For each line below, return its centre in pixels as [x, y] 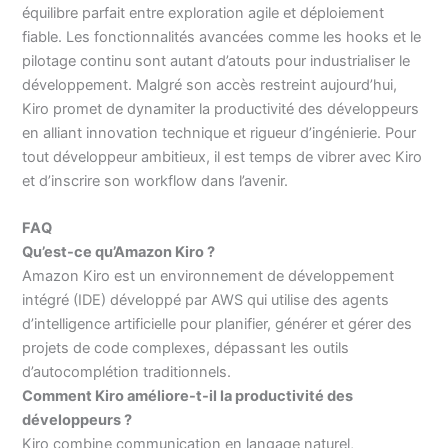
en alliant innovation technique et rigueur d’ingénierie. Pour [219, 132]
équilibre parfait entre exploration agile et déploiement [203, 12]
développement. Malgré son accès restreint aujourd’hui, [210, 84]
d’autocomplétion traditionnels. [127, 372]
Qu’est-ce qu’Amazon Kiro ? [119, 252]
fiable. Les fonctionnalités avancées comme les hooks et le [222, 36]
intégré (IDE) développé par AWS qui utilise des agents [206, 300]
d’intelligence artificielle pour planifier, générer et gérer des [217, 324]
